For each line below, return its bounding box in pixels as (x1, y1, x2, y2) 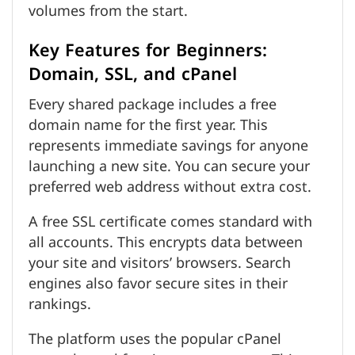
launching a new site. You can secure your (29, 151, 310, 182)
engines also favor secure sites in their (29, 269, 288, 300)
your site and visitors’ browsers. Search (29, 248, 291, 279)
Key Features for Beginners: (29, 33, 267, 67)
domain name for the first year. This (29, 110, 268, 141)
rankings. (29, 289, 91, 320)
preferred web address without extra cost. (29, 172, 311, 203)
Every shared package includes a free (29, 90, 277, 120)
